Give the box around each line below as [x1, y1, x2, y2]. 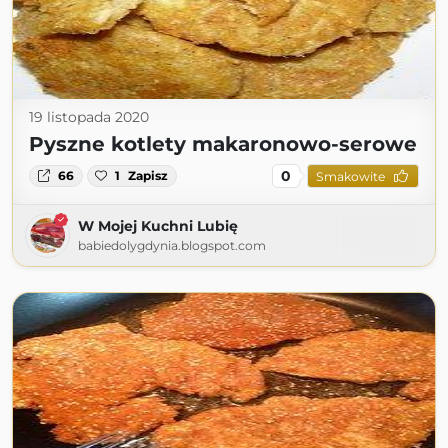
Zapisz [128, 168, 169, 183]
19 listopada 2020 [29, 108, 149, 126]
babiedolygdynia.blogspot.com [78, 238, 266, 253]
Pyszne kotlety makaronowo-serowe [29, 132, 417, 156]
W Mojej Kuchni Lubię [78, 217, 238, 235]
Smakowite [315, 168, 385, 184]
